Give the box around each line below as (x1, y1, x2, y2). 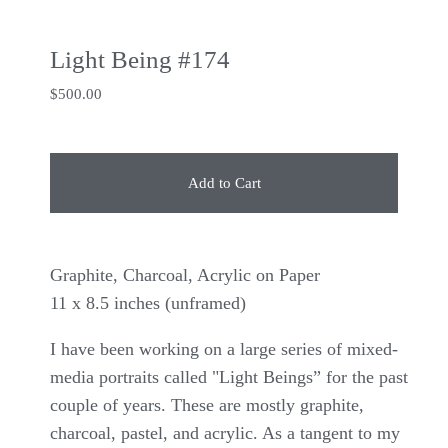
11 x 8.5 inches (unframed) (50, 292, 246, 313)
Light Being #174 (50, 45, 230, 73)
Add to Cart (187, 174, 261, 191)
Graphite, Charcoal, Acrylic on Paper (50, 264, 320, 285)
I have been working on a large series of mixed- (50, 338, 398, 359)
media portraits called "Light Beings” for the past (50, 366, 408, 387)
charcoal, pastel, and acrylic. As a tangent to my (50, 422, 400, 443)
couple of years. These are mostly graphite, (50, 394, 364, 415)
